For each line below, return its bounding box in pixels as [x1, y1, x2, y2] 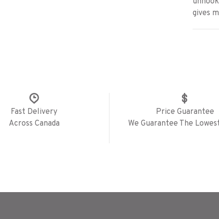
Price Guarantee [155, 107, 214, 117]
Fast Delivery [11, 107, 58, 117]
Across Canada [8, 119, 60, 129]
